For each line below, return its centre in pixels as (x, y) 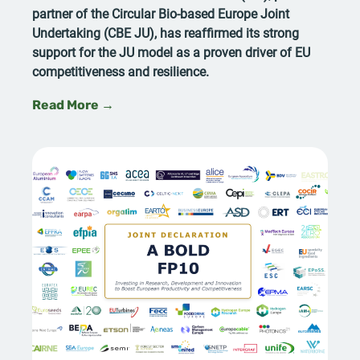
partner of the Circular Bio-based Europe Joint (161, 13)
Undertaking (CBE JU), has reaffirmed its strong (166, 32)
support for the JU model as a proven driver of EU (171, 51)
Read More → (73, 106)
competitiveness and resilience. (121, 71)
